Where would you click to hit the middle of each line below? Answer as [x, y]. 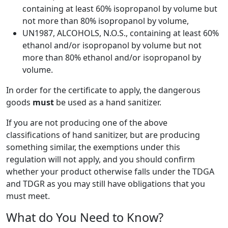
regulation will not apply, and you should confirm [101, 160]
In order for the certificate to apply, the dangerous [103, 90]
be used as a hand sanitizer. [108, 103]
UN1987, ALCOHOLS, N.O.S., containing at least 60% [121, 33]
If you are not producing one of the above [87, 123]
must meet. [28, 196]
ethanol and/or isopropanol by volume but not [112, 46]
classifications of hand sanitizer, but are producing [103, 135]
